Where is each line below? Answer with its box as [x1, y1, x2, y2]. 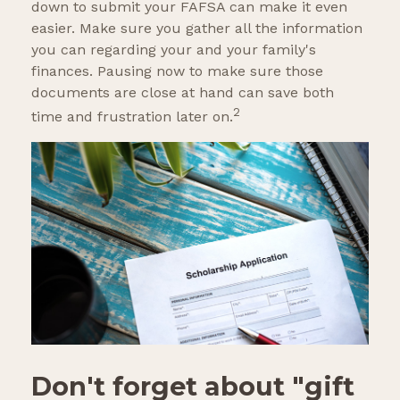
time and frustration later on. [31, 108, 233, 126]
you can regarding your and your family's [31, 41, 316, 59]
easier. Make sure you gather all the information [31, 20, 362, 37]
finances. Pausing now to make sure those [31, 62, 323, 80]
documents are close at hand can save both [31, 84, 334, 102]
